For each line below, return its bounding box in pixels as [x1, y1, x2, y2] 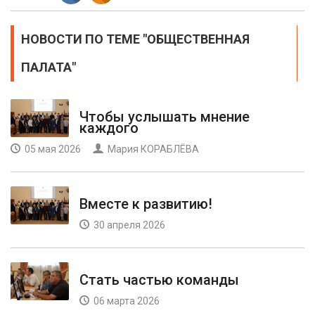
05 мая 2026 [22, 143, 81, 155]
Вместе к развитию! [79, 195, 212, 213]
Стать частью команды [79, 271, 239, 289]
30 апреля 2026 [91, 219, 165, 231]
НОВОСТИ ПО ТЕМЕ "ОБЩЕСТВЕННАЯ [21, 32, 250, 47]
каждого [79, 120, 139, 137]
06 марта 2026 [91, 295, 160, 307]
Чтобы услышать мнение [79, 108, 250, 126]
